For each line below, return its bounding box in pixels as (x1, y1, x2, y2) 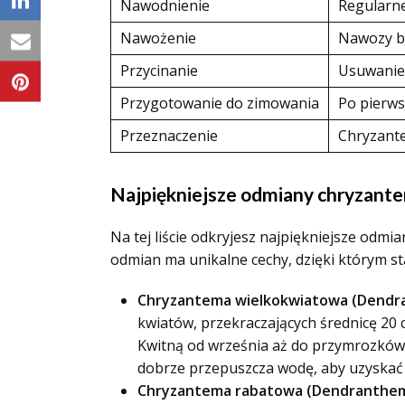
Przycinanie (120, 61, 198, 80)
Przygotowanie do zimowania (120, 93, 319, 113)
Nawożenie (120, 28, 196, 48)
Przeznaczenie (120, 126, 218, 146)
